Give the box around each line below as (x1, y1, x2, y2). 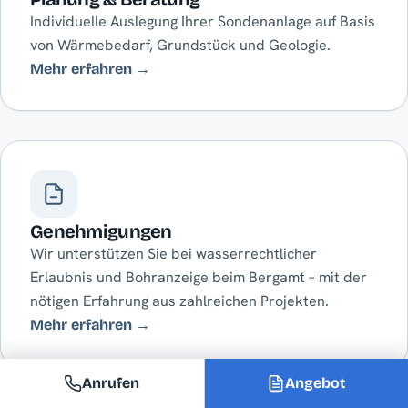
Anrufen (82, 374, 140, 392)
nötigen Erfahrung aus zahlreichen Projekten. (30, 291, 329, 311)
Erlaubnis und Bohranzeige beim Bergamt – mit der (30, 268, 367, 288)
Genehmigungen (30, 220, 172, 243)
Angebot (285, 374, 346, 392)
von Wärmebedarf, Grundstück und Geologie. (30, 36, 331, 56)
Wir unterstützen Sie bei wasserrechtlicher (30, 244, 317, 264)
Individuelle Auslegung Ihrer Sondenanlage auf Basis (30, 12, 375, 32)
